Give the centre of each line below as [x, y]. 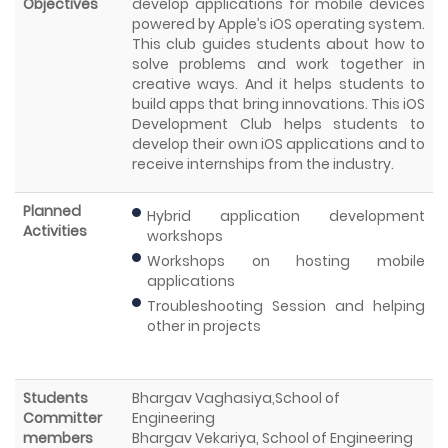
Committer [62, 418]
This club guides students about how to [278, 44]
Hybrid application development [286, 216]
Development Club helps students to [278, 124]
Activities [55, 231]
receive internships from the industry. [263, 164]
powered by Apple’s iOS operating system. [278, 24]
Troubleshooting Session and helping [286, 306]
